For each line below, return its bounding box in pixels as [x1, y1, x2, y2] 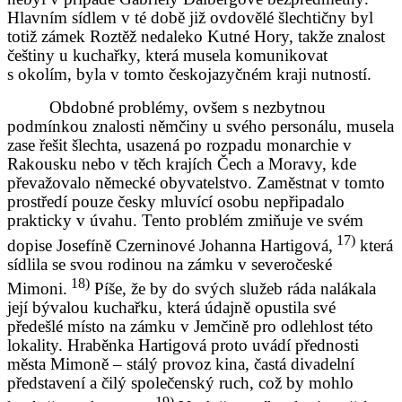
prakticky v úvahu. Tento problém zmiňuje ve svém [7, 211, 363, 231]
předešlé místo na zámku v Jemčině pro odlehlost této [7, 316, 373, 336]
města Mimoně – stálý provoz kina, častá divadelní [7, 354, 354, 373]
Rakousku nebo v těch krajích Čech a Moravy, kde [7, 154, 356, 174]
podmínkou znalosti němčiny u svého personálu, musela [7, 117, 394, 136]
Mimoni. [7, 278, 67, 298]
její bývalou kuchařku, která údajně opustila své [7, 297, 336, 317]
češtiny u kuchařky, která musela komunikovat [7, 46, 328, 66]
